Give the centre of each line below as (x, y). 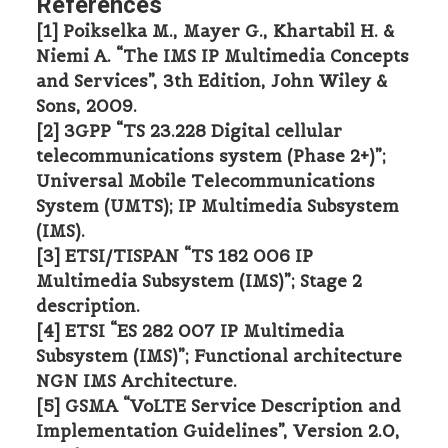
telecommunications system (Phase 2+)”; (211, 156)
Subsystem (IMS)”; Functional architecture (219, 356)
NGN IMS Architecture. (136, 381)
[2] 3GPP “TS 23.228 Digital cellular (189, 131)
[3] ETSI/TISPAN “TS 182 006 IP (174, 256)
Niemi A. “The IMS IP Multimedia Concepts (222, 56)
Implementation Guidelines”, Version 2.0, (218, 431)
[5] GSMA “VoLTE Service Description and (218, 406)
